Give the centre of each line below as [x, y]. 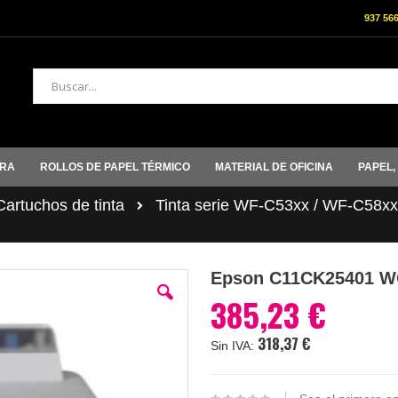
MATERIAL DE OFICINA [274, 167]
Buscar [51, 100]
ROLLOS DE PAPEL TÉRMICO [115, 167]
